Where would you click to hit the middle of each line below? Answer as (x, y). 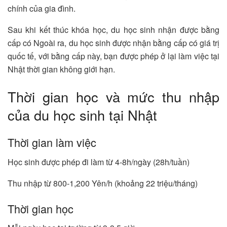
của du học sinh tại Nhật (82, 115)
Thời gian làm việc (52, 142)
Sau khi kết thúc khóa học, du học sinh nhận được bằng (113, 30)
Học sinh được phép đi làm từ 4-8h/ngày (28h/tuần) (99, 162)
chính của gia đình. (42, 9)
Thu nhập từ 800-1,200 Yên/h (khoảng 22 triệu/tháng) (103, 183)
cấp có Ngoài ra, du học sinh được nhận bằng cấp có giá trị (113, 43)
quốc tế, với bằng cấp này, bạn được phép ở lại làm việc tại (113, 56)
